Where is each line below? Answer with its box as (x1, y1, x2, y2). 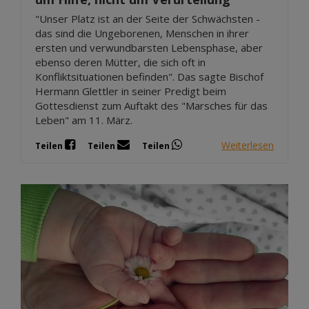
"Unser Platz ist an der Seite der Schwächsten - (35, 12, 260, 26)
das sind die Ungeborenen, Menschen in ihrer (35, 26, 249, 41)
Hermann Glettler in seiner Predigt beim (35, 84, 226, 99)
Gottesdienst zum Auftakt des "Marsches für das (35, 99, 268, 113)
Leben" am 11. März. (35, 113, 132, 128)
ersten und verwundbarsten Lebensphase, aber (35, 41, 263, 55)
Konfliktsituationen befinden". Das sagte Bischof (35, 70, 263, 84)
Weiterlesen (221, 138, 274, 152)
